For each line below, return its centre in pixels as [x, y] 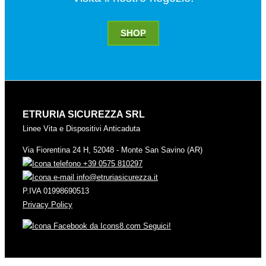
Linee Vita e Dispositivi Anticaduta [81, 129]
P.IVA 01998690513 [56, 191]
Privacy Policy [47, 205]
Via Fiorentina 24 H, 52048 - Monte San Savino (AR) [113, 150]
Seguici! [156, 226]
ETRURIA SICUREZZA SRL [84, 115]
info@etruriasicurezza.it [116, 177]
